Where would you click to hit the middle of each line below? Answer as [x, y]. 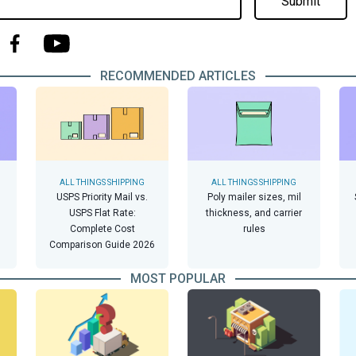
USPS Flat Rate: [102, 213]
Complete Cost [102, 229]
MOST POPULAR [178, 279]
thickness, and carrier [254, 213]
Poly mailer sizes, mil [254, 197]
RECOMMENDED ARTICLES [178, 76]
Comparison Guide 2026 [102, 245]
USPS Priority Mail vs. [102, 197]
